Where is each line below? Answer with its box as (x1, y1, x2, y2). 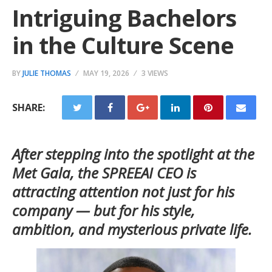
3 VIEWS (141, 68, 168, 78)
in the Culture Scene (12, 29, 234, 61)
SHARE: (12, 101, 45, 114)
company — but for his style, (12, 200, 195, 220)
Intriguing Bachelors (12, 2, 236, 33)
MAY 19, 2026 (83, 68, 129, 78)
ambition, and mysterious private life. (12, 219, 252, 239)
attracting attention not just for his (12, 182, 234, 202)
